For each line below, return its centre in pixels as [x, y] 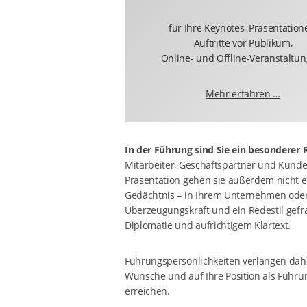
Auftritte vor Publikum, [243, 43]
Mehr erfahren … [243, 94]
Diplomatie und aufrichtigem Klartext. [208, 225]
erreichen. [147, 291]
